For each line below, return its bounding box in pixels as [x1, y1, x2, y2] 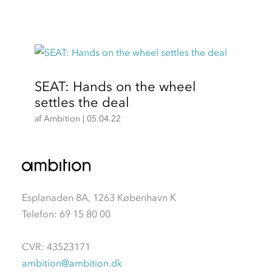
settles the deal [34, 94, 129, 110]
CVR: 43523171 [21, 240, 90, 253]
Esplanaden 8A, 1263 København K [21, 191, 176, 203]
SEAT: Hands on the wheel [34, 78, 196, 95]
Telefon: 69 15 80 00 [21, 207, 110, 220]
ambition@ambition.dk [21, 256, 122, 269]
